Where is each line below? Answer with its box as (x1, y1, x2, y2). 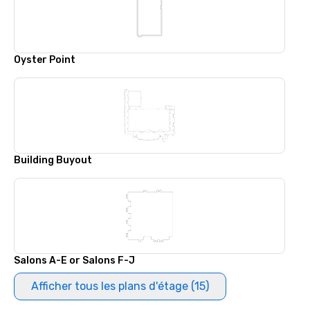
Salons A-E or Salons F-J (14, 255, 135, 266)
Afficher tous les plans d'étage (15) (31, 280, 209, 293)
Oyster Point (14, 54, 75, 66)
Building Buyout (14, 154, 92, 166)
